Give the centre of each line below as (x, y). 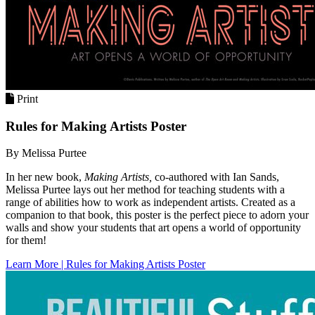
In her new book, (45, 177)
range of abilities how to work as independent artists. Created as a (150, 202)
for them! (26, 240)
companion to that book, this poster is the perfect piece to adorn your (157, 215)
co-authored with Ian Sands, (216, 177)
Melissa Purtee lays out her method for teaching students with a (145, 190)
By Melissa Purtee (46, 153)
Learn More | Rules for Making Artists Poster (105, 264)
